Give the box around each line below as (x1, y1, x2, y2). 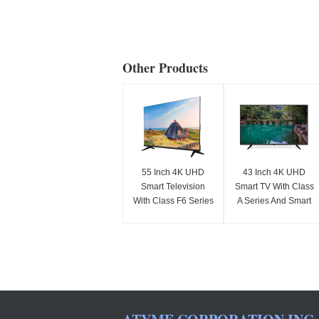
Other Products (122, 58, 208, 77)
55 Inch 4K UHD (142, 167, 204, 177)
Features (257, 210, 291, 220)
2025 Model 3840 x (135, 210, 211, 220)
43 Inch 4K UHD (243, 167, 305, 177)
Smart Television (141, 182, 205, 192)
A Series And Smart (237, 196, 311, 206)
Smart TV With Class (234, 182, 314, 192)
